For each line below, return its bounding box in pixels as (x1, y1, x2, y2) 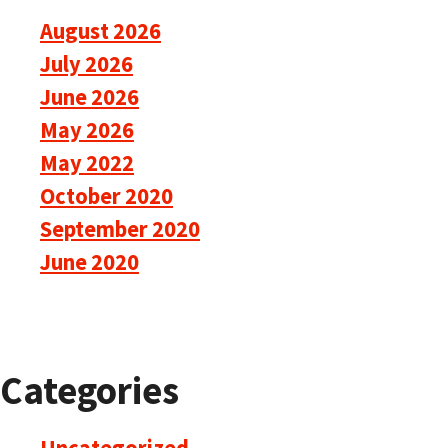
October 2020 (40, 181, 173, 210)
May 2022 (40, 148, 134, 177)
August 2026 (40, 16, 161, 45)
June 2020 (40, 247, 139, 276)
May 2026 (40, 115, 134, 144)
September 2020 (40, 214, 200, 243)
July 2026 (40, 49, 133, 78)
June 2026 (40, 82, 139, 111)
